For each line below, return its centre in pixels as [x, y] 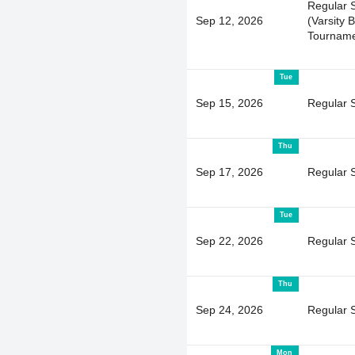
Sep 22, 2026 [229, 240]
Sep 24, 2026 [229, 309]
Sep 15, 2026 [229, 103]
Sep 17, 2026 [229, 172]
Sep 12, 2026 [229, 20]
